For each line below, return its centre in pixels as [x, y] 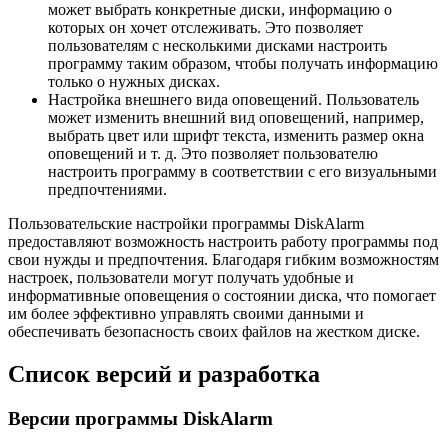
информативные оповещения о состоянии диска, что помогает [222, 296]
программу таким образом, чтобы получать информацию [243, 64]
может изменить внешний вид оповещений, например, [236, 118]
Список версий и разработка [164, 374]
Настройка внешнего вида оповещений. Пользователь [233, 100]
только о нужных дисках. [134, 82]
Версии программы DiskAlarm [140, 419]
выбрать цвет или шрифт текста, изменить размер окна [236, 136]
